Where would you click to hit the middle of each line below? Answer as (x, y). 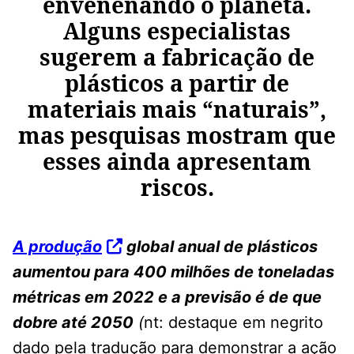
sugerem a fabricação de (177, 57)
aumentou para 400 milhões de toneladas (173, 272)
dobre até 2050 (73, 323)
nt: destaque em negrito (233, 323)
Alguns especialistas (177, 31)
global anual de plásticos (220, 247)
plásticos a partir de (177, 83)
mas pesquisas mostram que (177, 136)
